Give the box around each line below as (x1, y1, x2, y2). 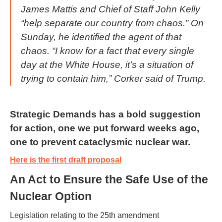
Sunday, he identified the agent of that (21, 31, 181, 42)
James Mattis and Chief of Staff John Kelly (21, 3, 200, 14)
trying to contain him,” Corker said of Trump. (21, 73, 206, 84)
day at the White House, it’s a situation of (21, 59, 193, 70)
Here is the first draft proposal (10, 155, 121, 164)
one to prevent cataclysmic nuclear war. (10, 136, 190, 147)
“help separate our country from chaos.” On (21, 17, 204, 28)
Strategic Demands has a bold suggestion (10, 109, 201, 119)
